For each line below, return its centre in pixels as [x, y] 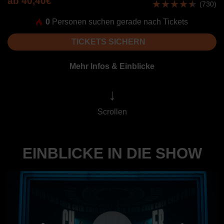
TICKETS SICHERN [109, 42]
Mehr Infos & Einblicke [112, 66]
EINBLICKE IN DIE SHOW [112, 153]
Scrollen [112, 112]
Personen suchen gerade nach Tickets [119, 22]
